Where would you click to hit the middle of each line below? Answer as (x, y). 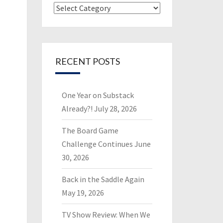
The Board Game (90, 130)
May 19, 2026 (83, 193)
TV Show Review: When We (106, 215)
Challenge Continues (97, 144)
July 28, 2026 (115, 109)
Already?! (77, 109)
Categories (72, 7)
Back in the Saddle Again (103, 179)
